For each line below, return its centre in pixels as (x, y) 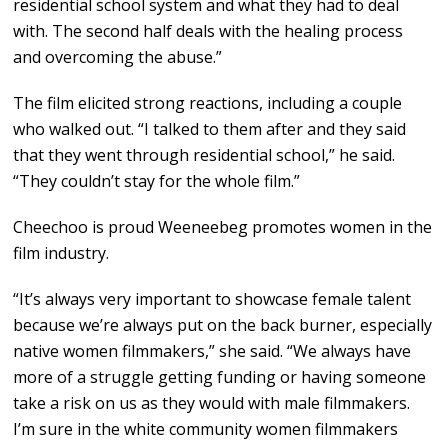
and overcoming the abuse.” (118, 57)
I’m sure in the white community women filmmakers (206, 429)
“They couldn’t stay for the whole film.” (157, 181)
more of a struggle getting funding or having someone (220, 377)
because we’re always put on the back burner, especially (223, 325)
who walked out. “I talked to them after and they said (210, 129)
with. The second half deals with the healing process (208, 31)
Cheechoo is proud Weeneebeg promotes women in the (223, 227)
